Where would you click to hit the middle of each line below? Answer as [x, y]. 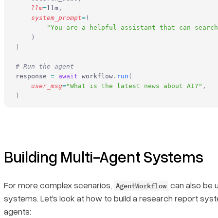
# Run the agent [45, 66]
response [33, 76]
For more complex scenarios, [59, 185]
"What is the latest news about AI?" [134, 86]
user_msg [39, 86]
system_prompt [49, 18]
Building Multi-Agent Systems [104, 156]
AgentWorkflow [141, 186]
